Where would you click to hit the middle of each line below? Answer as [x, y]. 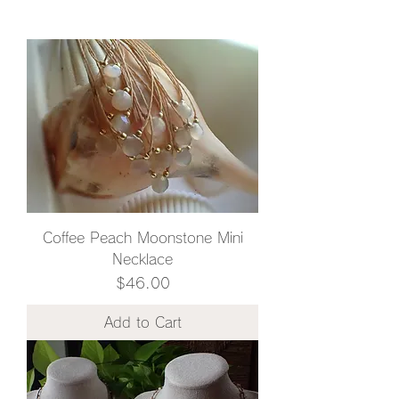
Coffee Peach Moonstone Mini [142, 238]
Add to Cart [142, 322]
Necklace [142, 259]
